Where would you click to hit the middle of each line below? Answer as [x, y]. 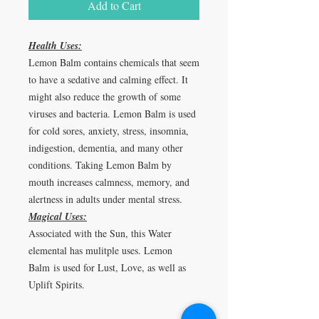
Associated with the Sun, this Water [100, 233]
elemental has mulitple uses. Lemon [100, 250]
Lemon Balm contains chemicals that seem [114, 62]
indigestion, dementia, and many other [106, 148]
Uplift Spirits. [57, 284]
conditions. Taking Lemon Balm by [100, 165]
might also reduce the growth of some [105, 96]
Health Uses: [55, 46]
